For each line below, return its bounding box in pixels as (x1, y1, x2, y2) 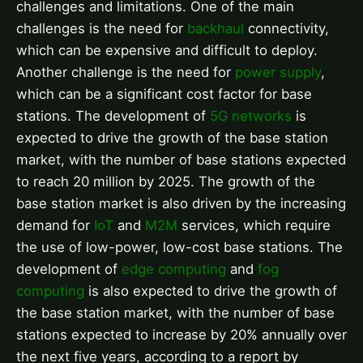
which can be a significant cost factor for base (16, 86, 312, 103)
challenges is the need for (16, 20, 187, 37)
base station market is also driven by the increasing (16, 195, 346, 212)
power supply (235, 64, 321, 81)
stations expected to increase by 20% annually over (16, 327, 347, 344)
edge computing (122, 261, 226, 278)
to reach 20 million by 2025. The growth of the (16, 173, 315, 190)
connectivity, (244, 20, 329, 37)
